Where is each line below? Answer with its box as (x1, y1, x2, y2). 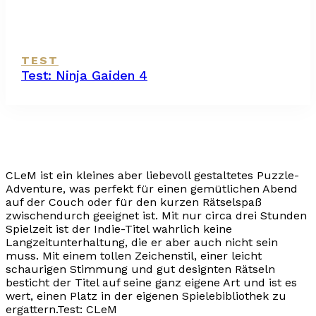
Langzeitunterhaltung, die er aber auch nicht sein (6, 236, 278, 250)
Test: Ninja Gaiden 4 (21, 68, 147, 83)
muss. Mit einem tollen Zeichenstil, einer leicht (6, 249, 262, 263)
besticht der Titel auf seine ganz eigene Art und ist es (6, 276, 297, 290)
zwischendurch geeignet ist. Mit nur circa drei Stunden (6, 209, 307, 223)
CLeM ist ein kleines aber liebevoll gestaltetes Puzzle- (6, 169, 299, 183)
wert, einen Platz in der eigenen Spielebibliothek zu (6, 289, 286, 303)
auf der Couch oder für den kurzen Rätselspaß (6, 195, 262, 209)
